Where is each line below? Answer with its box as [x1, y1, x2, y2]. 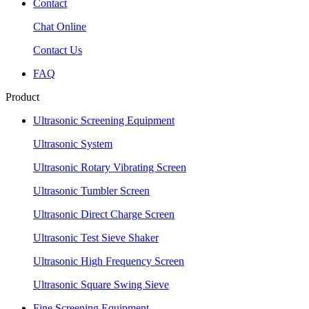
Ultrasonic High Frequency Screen [33, 255, 184, 267]
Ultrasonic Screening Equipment [33, 114, 175, 126]
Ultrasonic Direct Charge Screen [33, 208, 175, 220]
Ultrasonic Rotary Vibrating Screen [33, 161, 186, 173]
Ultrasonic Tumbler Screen [33, 185, 150, 197]
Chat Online [33, 21, 86, 32]
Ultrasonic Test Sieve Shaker [33, 232, 159, 243]
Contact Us [33, 44, 82, 56]
